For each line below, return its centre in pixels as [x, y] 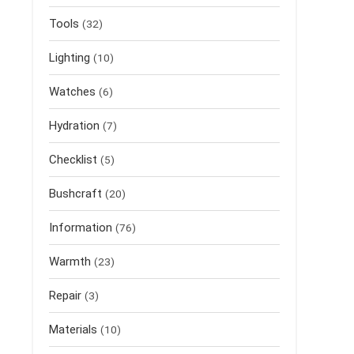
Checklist [73, 160]
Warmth [70, 262]
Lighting [70, 58]
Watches [72, 92]
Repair [65, 296]
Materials [73, 330]
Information [81, 228]
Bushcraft [75, 194]
